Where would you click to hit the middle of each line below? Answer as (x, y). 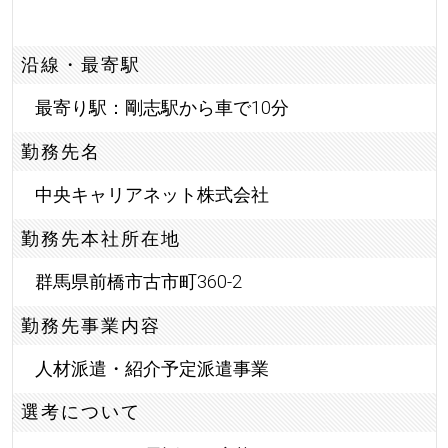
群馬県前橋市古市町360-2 (138, 282)
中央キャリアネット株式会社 (151, 195)
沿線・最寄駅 (81, 64)
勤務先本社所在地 (101, 238)
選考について (81, 412)
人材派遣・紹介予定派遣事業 (151, 368)
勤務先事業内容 (91, 325)
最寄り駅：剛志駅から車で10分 (161, 108)
